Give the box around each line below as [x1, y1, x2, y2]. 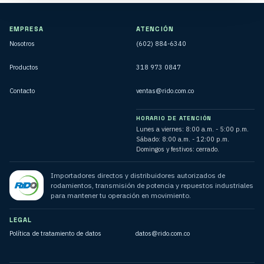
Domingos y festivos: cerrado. [136, 144, 219, 153]
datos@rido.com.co [135, 229, 190, 238]
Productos [9, 62, 38, 71]
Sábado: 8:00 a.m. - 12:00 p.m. [136, 134, 229, 143]
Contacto [9, 86, 35, 95]
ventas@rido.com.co [136, 86, 194, 95]
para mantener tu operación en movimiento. [51, 191, 191, 200]
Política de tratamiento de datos [9, 229, 101, 238]
